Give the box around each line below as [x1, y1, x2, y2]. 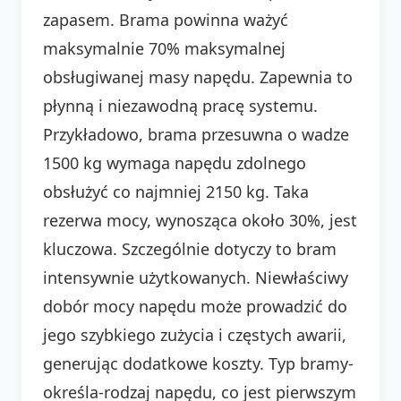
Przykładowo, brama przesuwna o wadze [43, 123, 349, 145]
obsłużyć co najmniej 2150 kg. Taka [43, 180, 309, 202]
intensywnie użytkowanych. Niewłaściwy [43, 266, 348, 288]
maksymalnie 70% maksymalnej [43, 37, 286, 59]
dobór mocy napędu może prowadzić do [43, 294, 347, 317]
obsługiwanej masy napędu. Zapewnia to [43, 65, 353, 88]
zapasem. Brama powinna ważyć [43, 8, 288, 30]
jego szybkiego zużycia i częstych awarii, [43, 323, 346, 346]
